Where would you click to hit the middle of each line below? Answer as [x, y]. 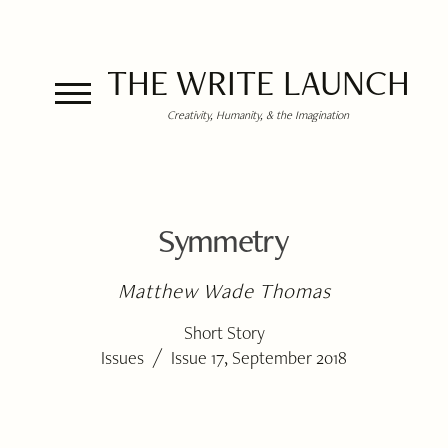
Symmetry [223, 240]
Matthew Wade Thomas [224, 290]
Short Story [224, 332]
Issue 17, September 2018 [258, 357]
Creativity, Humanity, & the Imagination [258, 114]
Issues [123, 357]
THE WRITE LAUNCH [258, 82]
